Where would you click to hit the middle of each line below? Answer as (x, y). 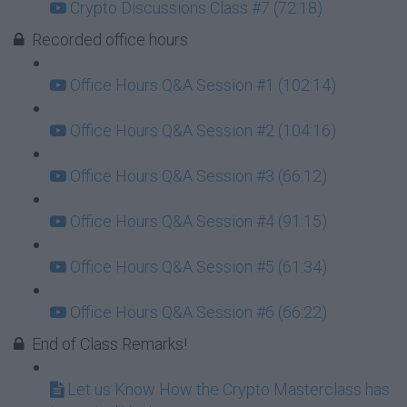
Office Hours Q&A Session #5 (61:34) (199, 267)
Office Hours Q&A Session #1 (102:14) (203, 85)
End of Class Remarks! (109, 344)
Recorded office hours (110, 40)
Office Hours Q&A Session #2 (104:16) (203, 130)
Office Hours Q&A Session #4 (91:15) (199, 221)
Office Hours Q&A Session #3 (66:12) (199, 176)
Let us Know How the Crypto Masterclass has (228, 389)
